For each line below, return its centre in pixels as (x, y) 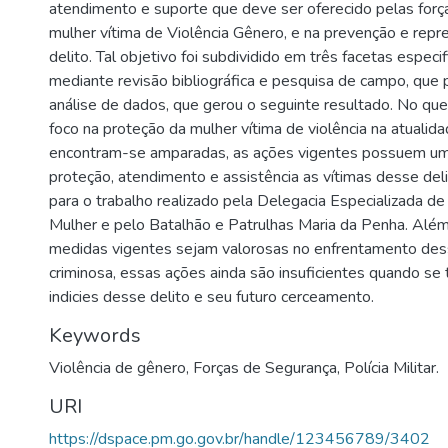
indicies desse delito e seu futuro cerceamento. (211, 297)
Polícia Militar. (391, 368)
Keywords (95, 335)
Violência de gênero (117, 368)
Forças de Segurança (265, 368)
